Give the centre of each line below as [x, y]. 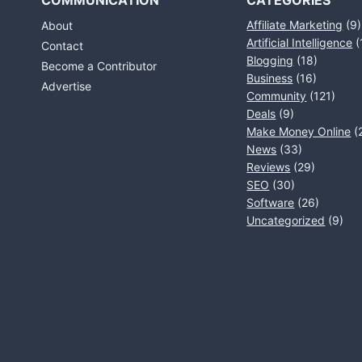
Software [271, 202]
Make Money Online [299, 131]
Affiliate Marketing [295, 25]
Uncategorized [286, 220]
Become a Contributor [99, 65]
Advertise [66, 86]
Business [270, 78]
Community [277, 96]
